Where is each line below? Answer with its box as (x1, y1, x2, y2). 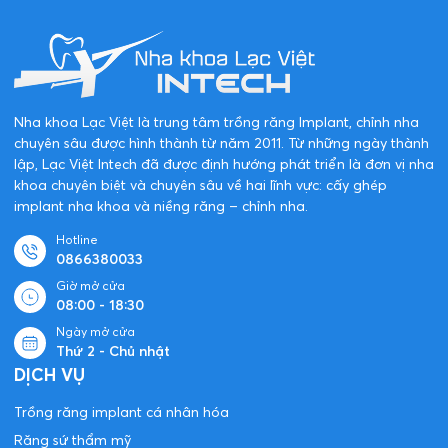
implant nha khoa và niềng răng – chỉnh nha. (14, 197, 308, 216)
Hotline (56, 232, 98, 248)
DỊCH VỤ (14, 364, 85, 387)
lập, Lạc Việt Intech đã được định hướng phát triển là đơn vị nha (14, 155, 434, 174)
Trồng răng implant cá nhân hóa (14, 403, 229, 422)
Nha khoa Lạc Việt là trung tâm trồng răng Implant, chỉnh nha (14, 113, 419, 132)
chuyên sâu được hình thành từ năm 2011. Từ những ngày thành (14, 134, 429, 153)
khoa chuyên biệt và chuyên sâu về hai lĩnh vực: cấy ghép (14, 176, 387, 195)
